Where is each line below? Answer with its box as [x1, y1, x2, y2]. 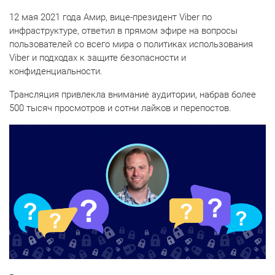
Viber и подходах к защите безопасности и [9, 52, 186, 63]
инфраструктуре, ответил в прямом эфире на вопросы [9, 25, 238, 36]
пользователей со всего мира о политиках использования [9, 38, 253, 50]
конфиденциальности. [9, 65, 103, 77]
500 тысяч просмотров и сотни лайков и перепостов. [9, 102, 231, 114]
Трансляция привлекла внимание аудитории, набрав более [9, 88, 256, 100]
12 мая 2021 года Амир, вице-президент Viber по [9, 11, 212, 23]
